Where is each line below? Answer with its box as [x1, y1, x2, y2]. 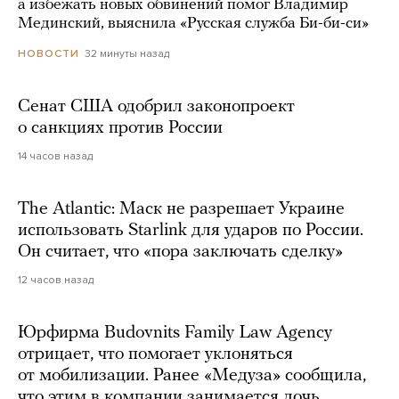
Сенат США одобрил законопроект [18, 98, 295, 117]
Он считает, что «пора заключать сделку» [18, 243, 343, 262]
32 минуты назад [85, 47, 169, 61]
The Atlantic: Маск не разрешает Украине [18, 200, 345, 219]
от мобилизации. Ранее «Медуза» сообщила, [18, 367, 366, 386]
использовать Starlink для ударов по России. [18, 222, 363, 240]
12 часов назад [18, 273, 94, 287]
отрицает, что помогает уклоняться [18, 346, 293, 364]
